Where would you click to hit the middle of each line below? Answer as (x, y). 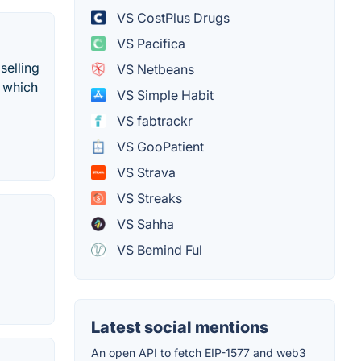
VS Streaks (148, 198)
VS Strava (145, 172)
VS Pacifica (149, 43)
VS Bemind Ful (158, 249)
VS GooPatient (159, 146)
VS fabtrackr (153, 120)
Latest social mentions (180, 327)
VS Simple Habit (164, 95)
